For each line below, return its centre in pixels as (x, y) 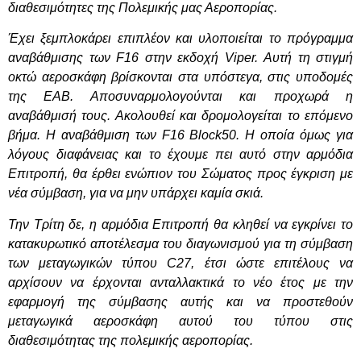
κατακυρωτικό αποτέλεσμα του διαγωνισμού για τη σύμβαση (180, 243)
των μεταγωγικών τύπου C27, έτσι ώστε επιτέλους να (180, 263)
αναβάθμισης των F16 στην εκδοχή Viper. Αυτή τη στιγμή (180, 58)
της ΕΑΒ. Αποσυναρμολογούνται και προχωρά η (180, 97)
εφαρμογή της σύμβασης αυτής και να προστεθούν (180, 301)
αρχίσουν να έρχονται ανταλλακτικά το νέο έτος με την (180, 282)
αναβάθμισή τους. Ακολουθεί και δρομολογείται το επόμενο (180, 116)
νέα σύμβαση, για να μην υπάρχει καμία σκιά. (136, 193)
